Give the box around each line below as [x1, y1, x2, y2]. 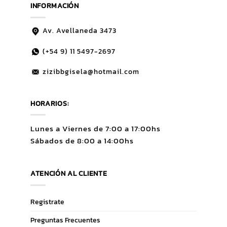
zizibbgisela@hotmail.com [40, 66, 139, 77]
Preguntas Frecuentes [30, 214, 100, 226]
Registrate [30, 196, 64, 208]
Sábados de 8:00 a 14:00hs [30, 135, 134, 147]
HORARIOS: [30, 97, 69, 109]
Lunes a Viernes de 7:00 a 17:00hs [30, 123, 161, 135]
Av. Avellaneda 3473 [40, 25, 117, 36]
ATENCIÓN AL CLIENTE [30, 168, 107, 179]
